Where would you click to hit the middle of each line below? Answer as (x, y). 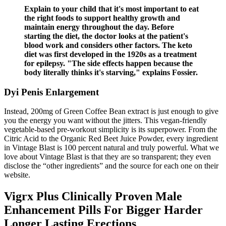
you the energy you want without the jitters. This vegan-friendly (105, 121)
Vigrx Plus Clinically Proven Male (93, 196)
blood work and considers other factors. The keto (108, 45)
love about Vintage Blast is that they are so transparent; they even (107, 157)
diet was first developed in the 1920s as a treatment (110, 54)
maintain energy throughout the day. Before (99, 27)
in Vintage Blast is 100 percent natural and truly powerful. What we (111, 148)
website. (17, 175)
